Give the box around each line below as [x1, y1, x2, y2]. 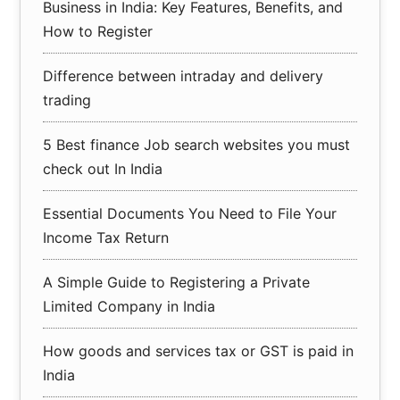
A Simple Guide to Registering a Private [43, 273, 311, 292]
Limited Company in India [43, 297, 216, 316]
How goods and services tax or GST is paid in [43, 342, 354, 361]
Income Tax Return [43, 229, 170, 247]
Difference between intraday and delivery [43, 67, 324, 86]
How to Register [43, 22, 154, 41]
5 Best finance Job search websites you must [43, 136, 351, 154]
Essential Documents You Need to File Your [43, 204, 337, 223]
